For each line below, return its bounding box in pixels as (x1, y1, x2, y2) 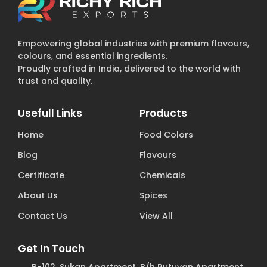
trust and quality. (18, 75, 92, 88)
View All (139, 209, 173, 222)
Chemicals (139, 169, 185, 181)
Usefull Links (18, 105, 82, 120)
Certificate (18, 169, 64, 181)
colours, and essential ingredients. (18, 50, 167, 63)
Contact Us (18, 209, 67, 222)
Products (139, 105, 187, 120)
